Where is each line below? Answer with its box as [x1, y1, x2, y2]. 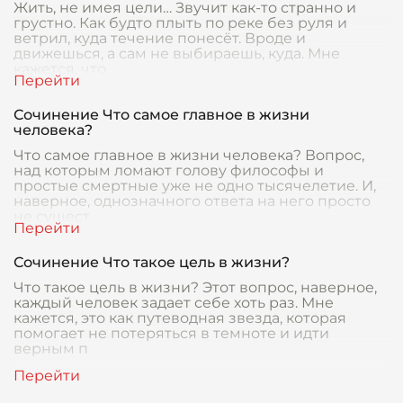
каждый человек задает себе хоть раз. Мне [13, 294, 334, 311]
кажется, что [13, 60, 106, 77]
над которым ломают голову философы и [13, 162, 324, 179]
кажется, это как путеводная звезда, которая [13, 309, 346, 327]
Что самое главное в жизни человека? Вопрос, [13, 147, 364, 164]
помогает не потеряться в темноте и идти [13, 325, 329, 342]
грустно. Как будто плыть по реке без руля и [13, 14, 347, 31]
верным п [13, 340, 88, 357]
